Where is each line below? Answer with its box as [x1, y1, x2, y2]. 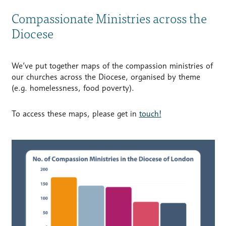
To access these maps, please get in [11, 109, 139, 119]
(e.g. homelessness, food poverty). [11, 83, 134, 93]
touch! [139, 109, 161, 119]
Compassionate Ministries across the [11, 8, 207, 28]
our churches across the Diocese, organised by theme [11, 72, 200, 82]
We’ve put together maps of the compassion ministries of [11, 61, 213, 71]
